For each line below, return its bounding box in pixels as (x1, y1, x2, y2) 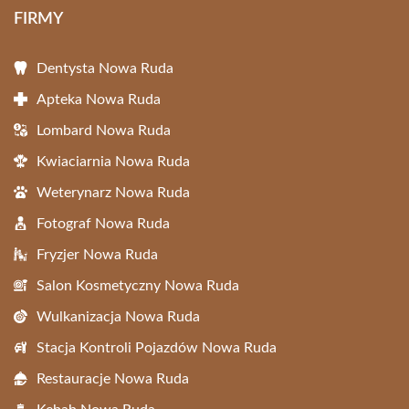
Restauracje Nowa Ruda (37, 372, 189, 386)
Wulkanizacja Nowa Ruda (37, 309, 200, 324)
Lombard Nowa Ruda (37, 123, 171, 138)
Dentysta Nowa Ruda (37, 61, 173, 76)
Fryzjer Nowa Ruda (37, 247, 158, 262)
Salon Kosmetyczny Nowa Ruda (37, 278, 239, 293)
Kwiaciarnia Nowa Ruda (37, 154, 190, 169)
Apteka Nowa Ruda (37, 92, 161, 107)
